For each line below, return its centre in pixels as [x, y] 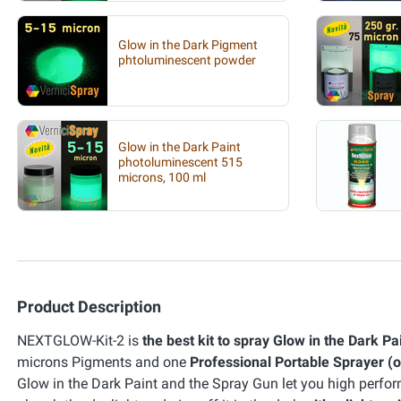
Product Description [89, 307]
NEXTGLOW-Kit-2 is [80, 341]
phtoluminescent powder [187, 60]
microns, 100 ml [162, 177]
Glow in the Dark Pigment [188, 45]
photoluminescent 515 [180, 162]
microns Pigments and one [103, 362]
